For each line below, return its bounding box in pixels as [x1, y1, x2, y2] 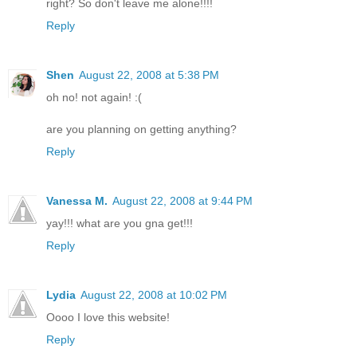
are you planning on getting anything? [46, 123, 237, 135]
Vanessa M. [46, 194, 108, 207]
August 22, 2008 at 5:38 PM [79, 69, 219, 81]
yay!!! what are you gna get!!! [46, 216, 193, 229]
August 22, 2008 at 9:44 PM [112, 194, 253, 207]
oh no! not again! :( [46, 91, 142, 104]
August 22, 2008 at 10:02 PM [80, 288, 227, 301]
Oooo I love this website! [46, 310, 170, 324]
